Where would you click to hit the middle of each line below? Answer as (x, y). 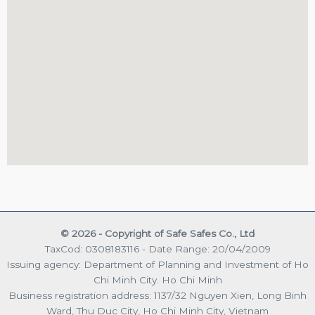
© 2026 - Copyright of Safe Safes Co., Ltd (157, 234)
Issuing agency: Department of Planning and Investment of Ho (157, 265)
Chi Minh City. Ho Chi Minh (157, 280)
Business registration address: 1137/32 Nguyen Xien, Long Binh (157, 296)
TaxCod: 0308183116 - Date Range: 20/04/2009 (157, 249)
